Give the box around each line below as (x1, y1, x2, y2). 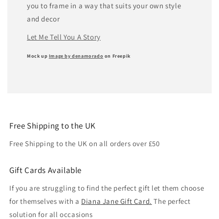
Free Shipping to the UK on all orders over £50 (9, 139, 160, 149)
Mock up (27, 53, 49, 60)
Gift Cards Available (9, 165, 82, 176)
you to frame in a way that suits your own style (27, 1, 181, 11)
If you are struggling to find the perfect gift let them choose (9, 183, 204, 193)
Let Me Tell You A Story (27, 32, 101, 42)
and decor (27, 14, 60, 24)
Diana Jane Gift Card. (81, 197, 152, 206)
